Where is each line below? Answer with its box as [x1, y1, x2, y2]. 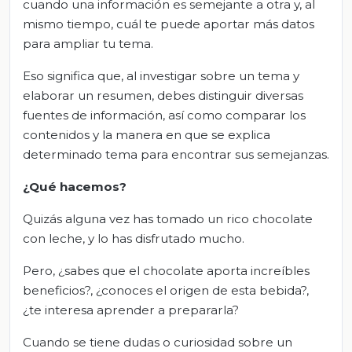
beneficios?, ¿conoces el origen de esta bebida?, [23, 282, 309, 298]
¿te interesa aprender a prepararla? [23, 302, 239, 317]
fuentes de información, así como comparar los [23, 107, 306, 123]
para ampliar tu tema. [23, 35, 153, 51]
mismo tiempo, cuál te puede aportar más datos [23, 16, 314, 31]
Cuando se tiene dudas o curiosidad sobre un [23, 334, 292, 350]
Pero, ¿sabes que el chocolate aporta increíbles [23, 262, 310, 278]
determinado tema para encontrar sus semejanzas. [23, 146, 329, 162]
